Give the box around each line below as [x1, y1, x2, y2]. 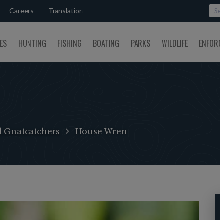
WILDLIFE [162, 37, 188, 49]
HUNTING [18, 37, 46, 49]
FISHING [57, 37, 82, 49]
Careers [9, 6, 34, 15]
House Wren [75, 127, 127, 137]
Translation [48, 6, 83, 15]
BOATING [93, 37, 119, 49]
